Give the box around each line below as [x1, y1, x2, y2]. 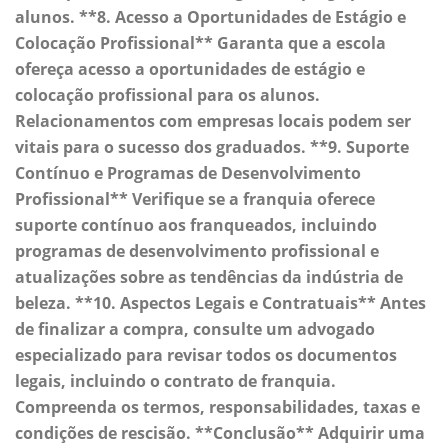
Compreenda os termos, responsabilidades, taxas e [15, 396, 420, 419]
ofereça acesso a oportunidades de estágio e [15, 58, 365, 81]
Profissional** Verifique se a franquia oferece [15, 188, 375, 211]
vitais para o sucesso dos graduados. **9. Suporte [15, 136, 409, 159]
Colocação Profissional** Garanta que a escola [15, 32, 386, 55]
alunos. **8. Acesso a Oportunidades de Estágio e [15, 6, 406, 29]
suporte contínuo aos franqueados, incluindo [15, 214, 377, 237]
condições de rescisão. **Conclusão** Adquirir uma [15, 422, 425, 445]
